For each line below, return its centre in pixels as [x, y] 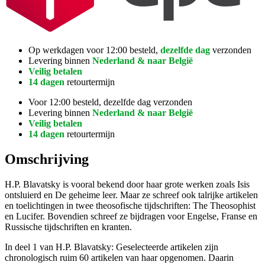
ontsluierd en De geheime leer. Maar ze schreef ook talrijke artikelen [131, 195]
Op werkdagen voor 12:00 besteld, [94, 50]
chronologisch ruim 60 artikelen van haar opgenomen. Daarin [119, 257]
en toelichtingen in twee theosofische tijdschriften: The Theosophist [130, 205]
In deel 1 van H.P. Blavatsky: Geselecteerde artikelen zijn [112, 247]
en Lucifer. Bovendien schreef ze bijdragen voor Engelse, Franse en [131, 216]
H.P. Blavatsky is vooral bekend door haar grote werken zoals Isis [127, 184]
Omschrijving [47, 159]
